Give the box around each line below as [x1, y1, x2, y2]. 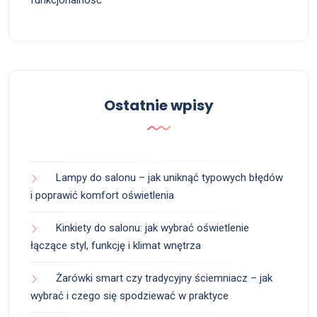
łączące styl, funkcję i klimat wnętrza [30, 239, 201, 253]
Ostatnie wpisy [103, 96, 214, 116]
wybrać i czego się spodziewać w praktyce [30, 289, 229, 303]
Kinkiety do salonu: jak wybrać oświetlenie [56, 221, 249, 235]
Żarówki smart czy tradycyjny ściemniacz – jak [56, 272, 272, 285]
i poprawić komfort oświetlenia [30, 189, 174, 202]
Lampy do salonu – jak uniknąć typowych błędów [56, 171, 283, 185]
